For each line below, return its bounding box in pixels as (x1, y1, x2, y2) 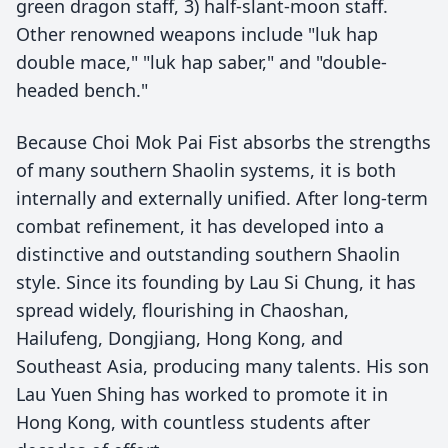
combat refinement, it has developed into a (16, 214, 384, 238)
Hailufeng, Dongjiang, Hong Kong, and (16, 326, 343, 350)
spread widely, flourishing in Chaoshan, (16, 298, 349, 322)
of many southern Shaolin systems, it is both (16, 158, 396, 182)
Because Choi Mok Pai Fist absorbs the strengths (16, 130, 431, 154)
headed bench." (16, 78, 148, 102)
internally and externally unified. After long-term (16, 186, 428, 210)
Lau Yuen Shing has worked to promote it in (16, 382, 388, 406)
